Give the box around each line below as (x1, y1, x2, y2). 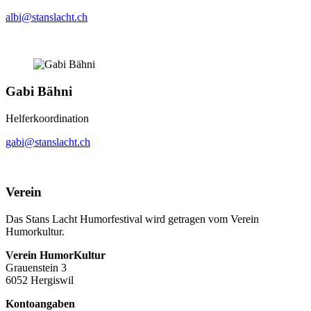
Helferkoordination (6, 112, 89, 124)
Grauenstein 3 (6, 262, 67, 274)
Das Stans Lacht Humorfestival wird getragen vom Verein (6, 213, 259, 226)
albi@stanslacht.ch (6, 11, 87, 24)
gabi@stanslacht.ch (6, 135, 90, 148)
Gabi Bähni (6, 84, 72, 99)
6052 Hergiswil (6, 274, 74, 287)
